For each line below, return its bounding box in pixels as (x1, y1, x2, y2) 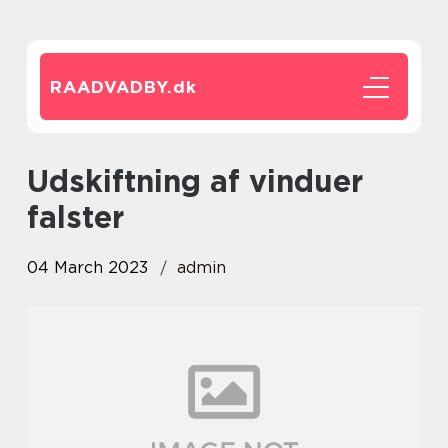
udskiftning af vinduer (27, 163, 49, 199)
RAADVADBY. (50, 77, 173, 97)
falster (27, 199, 124, 235)
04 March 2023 (27, 258, 148, 277)
